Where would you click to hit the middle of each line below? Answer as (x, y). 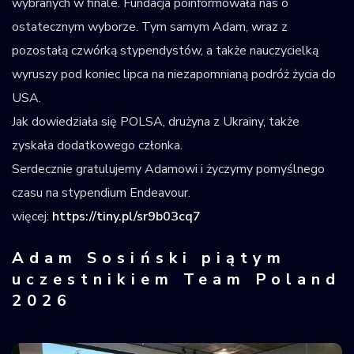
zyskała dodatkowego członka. (97, 145)
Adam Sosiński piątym (149, 258)
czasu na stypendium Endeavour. (101, 192)
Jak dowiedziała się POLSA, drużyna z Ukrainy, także (156, 121)
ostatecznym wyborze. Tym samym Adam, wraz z (150, 26)
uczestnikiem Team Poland (177, 279)
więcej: (30, 216)
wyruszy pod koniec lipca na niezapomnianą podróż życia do (174, 74)
